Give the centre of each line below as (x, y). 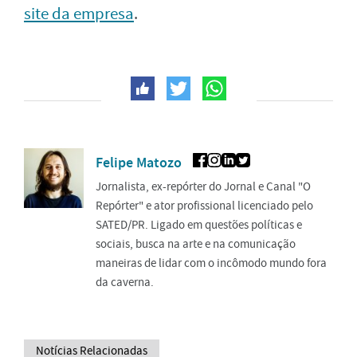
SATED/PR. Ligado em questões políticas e (199, 225)
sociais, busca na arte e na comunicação (196, 244)
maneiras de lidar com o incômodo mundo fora (211, 263)
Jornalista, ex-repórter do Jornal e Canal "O (203, 187)
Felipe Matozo (139, 163)
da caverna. (125, 282)
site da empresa (79, 14)
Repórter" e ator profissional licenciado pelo (204, 206)
